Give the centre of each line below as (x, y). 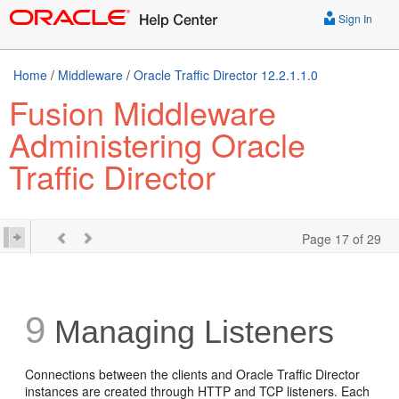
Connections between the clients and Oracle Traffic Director (193, 374)
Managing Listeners (190, 332)
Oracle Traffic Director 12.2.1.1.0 (226, 75)
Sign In (354, 18)
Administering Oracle (157, 144)
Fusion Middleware (142, 112)
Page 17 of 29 (342, 239)
